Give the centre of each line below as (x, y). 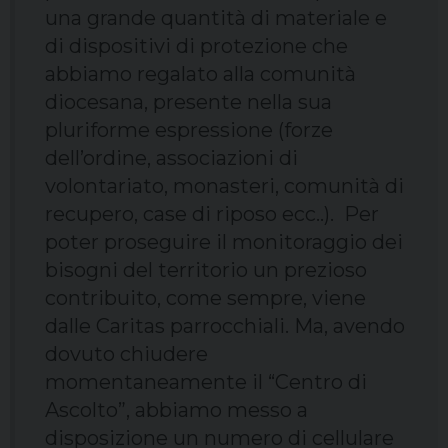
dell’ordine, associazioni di (171, 158)
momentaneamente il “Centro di (206, 382)
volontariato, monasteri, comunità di (224, 186)
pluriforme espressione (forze (189, 130)
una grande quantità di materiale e (216, 18)
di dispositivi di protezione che (196, 46)
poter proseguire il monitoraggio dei (224, 242)
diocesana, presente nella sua (188, 102)
